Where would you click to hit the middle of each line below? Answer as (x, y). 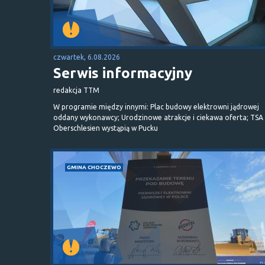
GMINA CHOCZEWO (94, 167)
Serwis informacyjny (123, 73)
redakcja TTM (76, 90)
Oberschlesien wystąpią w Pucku (106, 128)
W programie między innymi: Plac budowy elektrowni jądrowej (156, 106)
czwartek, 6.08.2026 (87, 57)
